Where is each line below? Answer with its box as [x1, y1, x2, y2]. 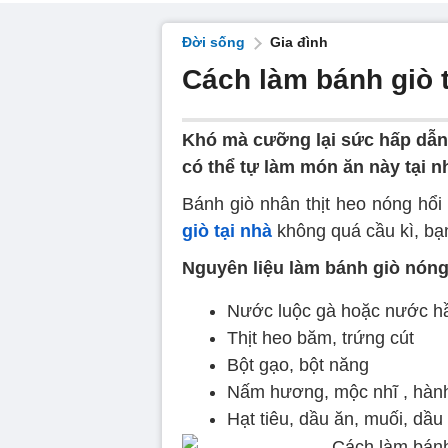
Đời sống [182, 34, 245, 50]
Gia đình [270, 34, 328, 50]
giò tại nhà [182, 221, 272, 241]
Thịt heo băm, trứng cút [227, 328, 414, 348]
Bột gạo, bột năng [227, 355, 369, 375]
